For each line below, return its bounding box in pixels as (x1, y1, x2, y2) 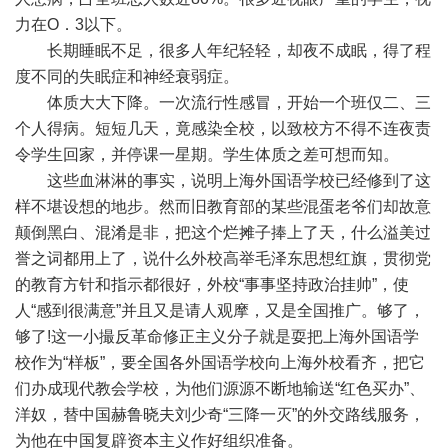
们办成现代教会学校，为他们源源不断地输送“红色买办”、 (15, 380, 425, 397)
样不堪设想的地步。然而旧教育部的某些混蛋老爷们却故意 (15, 198, 431, 215)
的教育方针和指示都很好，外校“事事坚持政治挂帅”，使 (15, 276, 409, 293)
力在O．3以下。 (15, 16, 132, 33)
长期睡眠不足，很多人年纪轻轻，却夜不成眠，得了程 (15, 42, 431, 59)
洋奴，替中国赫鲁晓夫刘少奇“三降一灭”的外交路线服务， (15, 406, 425, 423)
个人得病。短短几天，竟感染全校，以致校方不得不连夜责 (15, 120, 431, 137)
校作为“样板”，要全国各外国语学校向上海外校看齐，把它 (15, 354, 425, 371)
